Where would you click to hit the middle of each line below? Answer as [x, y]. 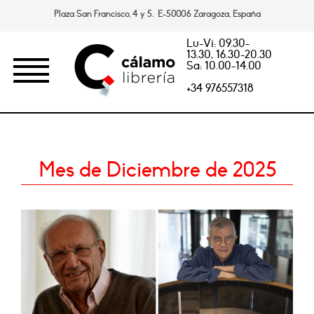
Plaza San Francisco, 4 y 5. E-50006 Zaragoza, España [157, 14]
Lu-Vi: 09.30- [218, 43]
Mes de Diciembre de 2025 [157, 170]
